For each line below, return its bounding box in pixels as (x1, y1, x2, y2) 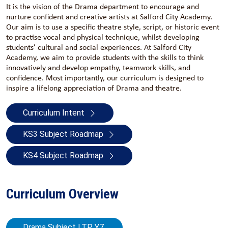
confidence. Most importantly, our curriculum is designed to (6, 72, 204, 83)
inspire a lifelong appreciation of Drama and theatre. (6, 82, 182, 93)
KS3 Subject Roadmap (23, 129, 103, 139)
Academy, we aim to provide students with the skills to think (6, 52, 204, 63)
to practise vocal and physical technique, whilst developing (6, 32, 199, 42)
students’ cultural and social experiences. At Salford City (6, 42, 191, 52)
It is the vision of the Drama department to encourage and (6, 1, 199, 12)
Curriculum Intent (23, 108, 84, 118)
